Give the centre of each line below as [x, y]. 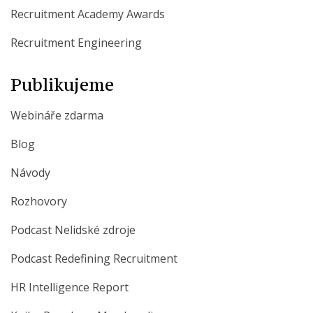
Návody [30, 172]
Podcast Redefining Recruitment [94, 258]
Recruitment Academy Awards [88, 14]
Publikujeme [62, 84]
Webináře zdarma [57, 115]
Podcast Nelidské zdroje [73, 230]
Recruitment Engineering [76, 42]
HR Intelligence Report [70, 287]
